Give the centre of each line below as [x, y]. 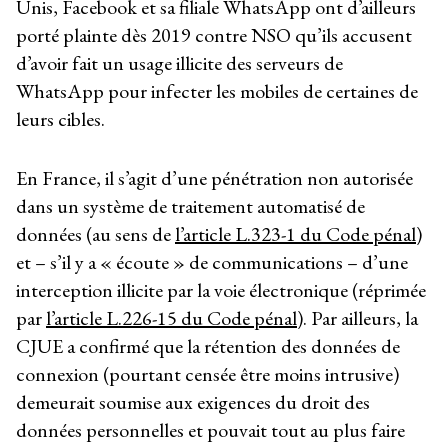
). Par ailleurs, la [359, 317]
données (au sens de [95, 233]
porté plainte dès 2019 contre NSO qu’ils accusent [214, 35]
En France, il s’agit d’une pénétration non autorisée [214, 177]
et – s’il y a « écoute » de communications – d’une [212, 261]
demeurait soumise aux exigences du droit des [193, 401]
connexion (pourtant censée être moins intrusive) [207, 373]
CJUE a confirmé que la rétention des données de [208, 345]
